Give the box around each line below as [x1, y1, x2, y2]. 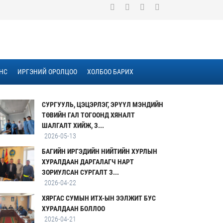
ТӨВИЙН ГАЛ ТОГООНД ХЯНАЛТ [42, 111, 135, 119]
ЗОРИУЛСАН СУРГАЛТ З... [42, 168, 119, 176]
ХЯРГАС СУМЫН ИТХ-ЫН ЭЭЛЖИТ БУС [42, 194, 156, 202]
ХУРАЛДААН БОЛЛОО [42, 205, 106, 213]
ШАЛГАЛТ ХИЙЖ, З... [42, 121, 105, 129]
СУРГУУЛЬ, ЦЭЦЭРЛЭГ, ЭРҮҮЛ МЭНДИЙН [42, 101, 164, 109]
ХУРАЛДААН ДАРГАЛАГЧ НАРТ [42, 158, 134, 166]
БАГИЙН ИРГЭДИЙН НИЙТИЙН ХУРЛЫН [42, 147, 158, 155]
